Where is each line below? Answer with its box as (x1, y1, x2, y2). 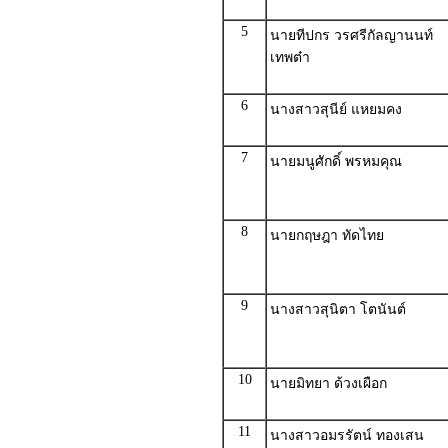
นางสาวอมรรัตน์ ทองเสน (270, 428, 424, 443)
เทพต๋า (270, 50, 310, 65)
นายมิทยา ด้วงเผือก (270, 376, 387, 391)
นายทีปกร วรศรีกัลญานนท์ (270, 28, 433, 43)
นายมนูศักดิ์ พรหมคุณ (270, 154, 402, 169)
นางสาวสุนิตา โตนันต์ (270, 302, 406, 317)
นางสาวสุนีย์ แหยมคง (270, 102, 402, 117)
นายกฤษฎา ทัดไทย (270, 228, 384, 243)
